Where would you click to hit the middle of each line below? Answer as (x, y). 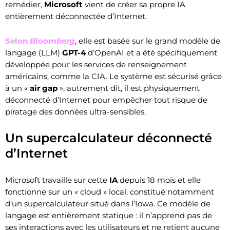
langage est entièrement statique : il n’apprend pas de (109, 215)
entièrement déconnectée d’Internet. (76, 16)
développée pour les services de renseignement (96, 64)
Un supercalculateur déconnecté (109, 138)
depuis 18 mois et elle (159, 180)
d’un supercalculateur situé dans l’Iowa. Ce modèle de (108, 203)
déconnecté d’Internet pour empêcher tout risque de (106, 100)
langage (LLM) (34, 52)
